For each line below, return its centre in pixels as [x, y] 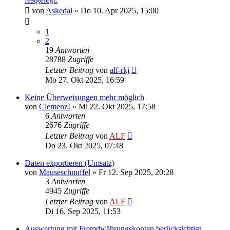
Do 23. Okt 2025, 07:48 [84, 145]
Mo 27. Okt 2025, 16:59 [85, 80]
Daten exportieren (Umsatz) [70, 163]
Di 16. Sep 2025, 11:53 [83, 211]
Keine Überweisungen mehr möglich [84, 97]
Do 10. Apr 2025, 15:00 [120, 10]
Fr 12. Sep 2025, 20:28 [136, 172]
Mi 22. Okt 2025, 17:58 [117, 106]
